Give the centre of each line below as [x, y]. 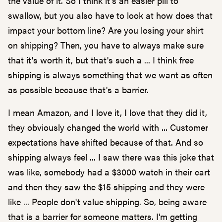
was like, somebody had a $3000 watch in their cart [109, 172]
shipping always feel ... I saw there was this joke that [111, 157]
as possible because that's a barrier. [78, 89]
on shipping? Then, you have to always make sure [106, 45]
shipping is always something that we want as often [110, 75]
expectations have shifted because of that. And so [106, 142]
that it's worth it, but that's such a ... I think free [101, 60]
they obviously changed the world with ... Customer [108, 127]
